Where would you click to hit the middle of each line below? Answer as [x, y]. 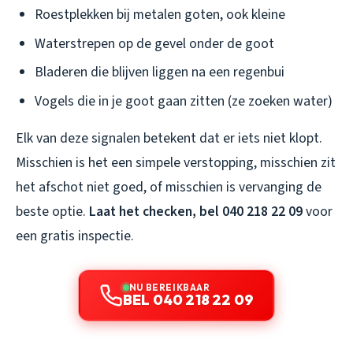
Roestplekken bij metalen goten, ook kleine [160, 14]
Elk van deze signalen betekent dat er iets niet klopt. [169, 138]
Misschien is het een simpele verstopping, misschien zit [176, 162]
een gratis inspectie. [75, 236]
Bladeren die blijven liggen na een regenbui [160, 72]
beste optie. [52, 211]
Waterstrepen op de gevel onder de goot [154, 43]
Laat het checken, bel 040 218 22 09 [196, 211]
